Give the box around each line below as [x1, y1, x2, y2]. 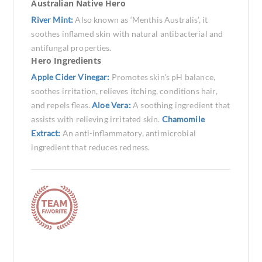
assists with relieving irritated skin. [31, 114, 162, 124]
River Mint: [31, 15, 75, 25]
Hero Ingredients [31, 55, 101, 66]
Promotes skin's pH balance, [111, 72, 215, 82]
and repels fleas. [31, 100, 92, 110]
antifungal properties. [31, 43, 112, 53]
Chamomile [161, 114, 205, 124]
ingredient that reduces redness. [31, 142, 150, 152]
